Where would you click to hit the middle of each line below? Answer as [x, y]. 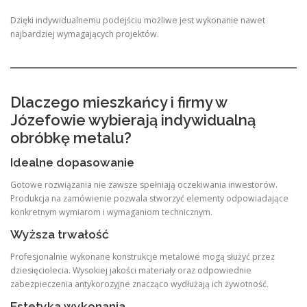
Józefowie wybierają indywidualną [133, 120]
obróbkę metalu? [71, 138]
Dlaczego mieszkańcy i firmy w [119, 102]
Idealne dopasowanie [72, 162]
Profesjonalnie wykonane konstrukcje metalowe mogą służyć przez [143, 256]
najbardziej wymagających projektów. [85, 34]
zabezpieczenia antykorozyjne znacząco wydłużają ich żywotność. [139, 284]
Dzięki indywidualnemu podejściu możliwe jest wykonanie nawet [138, 20]
